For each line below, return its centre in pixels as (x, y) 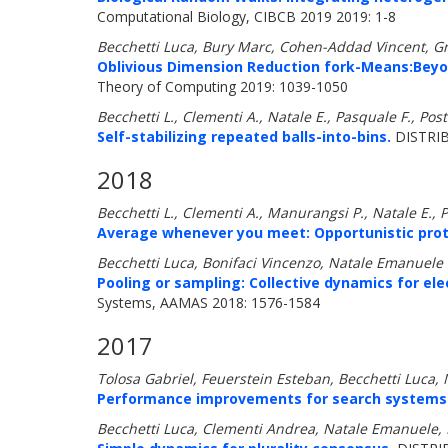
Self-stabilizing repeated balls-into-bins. (244, 136)
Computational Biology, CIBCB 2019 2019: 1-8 (246, 16)
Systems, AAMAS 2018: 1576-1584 (208, 302)
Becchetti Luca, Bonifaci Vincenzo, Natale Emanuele (270, 262)
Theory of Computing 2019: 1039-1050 (222, 86)
